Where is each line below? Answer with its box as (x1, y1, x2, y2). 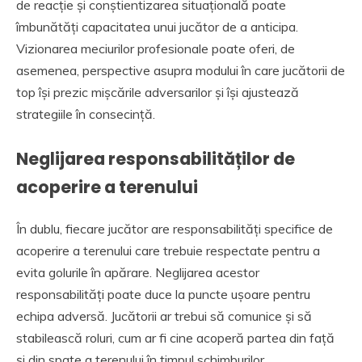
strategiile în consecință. (16, 106, 155, 123)
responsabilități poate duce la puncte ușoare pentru (16, 285, 310, 302)
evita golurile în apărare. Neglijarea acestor (16, 263, 259, 280)
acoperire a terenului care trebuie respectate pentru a (16, 242, 320, 259)
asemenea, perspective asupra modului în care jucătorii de (16, 62, 345, 79)
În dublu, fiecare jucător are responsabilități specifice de (16, 220, 333, 237)
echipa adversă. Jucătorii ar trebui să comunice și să (16, 307, 312, 324)
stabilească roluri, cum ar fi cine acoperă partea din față (16, 329, 335, 346)
